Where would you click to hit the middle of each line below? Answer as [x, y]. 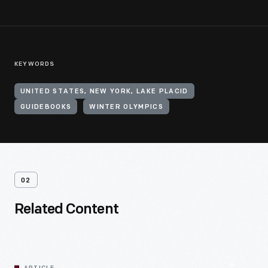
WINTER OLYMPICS [127, 107]
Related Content [66, 210]
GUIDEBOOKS [46, 107]
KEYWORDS [35, 64]
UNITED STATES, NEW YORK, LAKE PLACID [104, 92]
